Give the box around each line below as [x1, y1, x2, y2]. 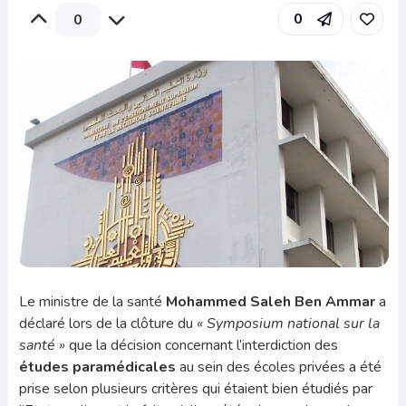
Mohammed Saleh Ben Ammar [165, 291, 375, 312]
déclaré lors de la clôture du [18, 313, 197, 333]
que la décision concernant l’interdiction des [64, 334, 338, 355]
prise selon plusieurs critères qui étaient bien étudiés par [18, 378, 372, 399]
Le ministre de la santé [18, 291, 166, 312]
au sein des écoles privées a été [175, 356, 382, 377]
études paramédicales [18, 356, 176, 377]
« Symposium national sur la [196, 313, 380, 333]
